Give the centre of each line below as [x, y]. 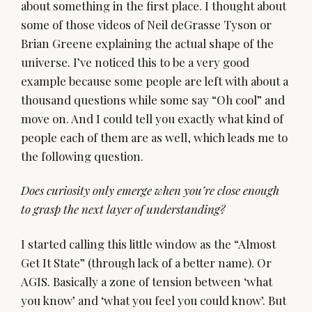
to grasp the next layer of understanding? [123, 209]
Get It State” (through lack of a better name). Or [146, 262]
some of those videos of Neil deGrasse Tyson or [146, 24]
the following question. [82, 156]
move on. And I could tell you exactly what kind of [152, 118]
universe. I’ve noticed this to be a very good [135, 62]
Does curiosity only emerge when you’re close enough [150, 190]
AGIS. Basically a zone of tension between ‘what [147, 281]
